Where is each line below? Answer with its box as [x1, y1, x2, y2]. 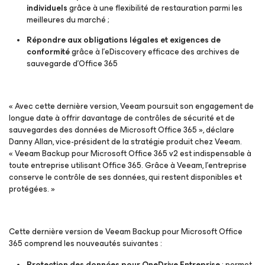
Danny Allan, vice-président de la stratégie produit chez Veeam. [9, 135, 242, 148]
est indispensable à [178, 147, 251, 160]
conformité [27, 45, 72, 59]
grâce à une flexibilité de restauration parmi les [69, 1, 243, 15]
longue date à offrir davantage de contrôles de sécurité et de [9, 111, 235, 125]
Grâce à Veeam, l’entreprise [143, 159, 247, 172]
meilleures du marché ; [27, 13, 109, 27]
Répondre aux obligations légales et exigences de [27, 33, 221, 47]
